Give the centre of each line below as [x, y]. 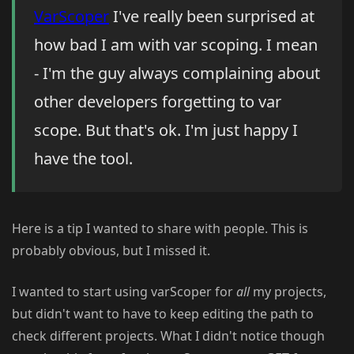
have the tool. [83, 159]
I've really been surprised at [212, 17]
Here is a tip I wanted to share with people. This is [160, 229]
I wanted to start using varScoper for [124, 292]
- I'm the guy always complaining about [177, 73]
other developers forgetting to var [158, 102]
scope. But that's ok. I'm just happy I [166, 130]
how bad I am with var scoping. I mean [176, 45]
